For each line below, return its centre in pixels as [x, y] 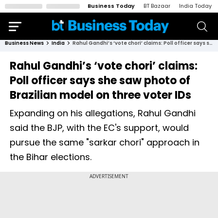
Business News [24, 43]
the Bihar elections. [51, 157]
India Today [195, 6]
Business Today [111, 6]
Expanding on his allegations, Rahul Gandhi [103, 113]
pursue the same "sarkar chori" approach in [105, 142]
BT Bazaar [157, 6]
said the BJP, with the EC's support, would [99, 128]
